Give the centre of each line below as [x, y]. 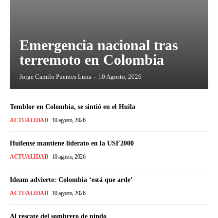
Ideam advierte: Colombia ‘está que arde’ [71, 180]
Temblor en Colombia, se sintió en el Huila [73, 107]
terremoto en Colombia [92, 59]
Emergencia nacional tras [99, 45]
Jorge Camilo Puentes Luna [55, 76]
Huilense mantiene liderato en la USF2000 [72, 143]
